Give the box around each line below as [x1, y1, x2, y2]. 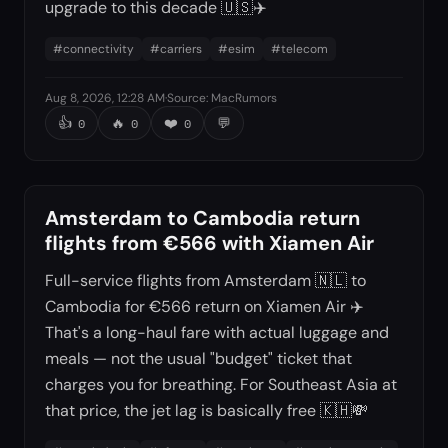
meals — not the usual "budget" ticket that [45, 348, 352, 369]
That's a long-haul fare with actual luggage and [45, 322, 389, 343]
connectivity [63, 41, 134, 57]
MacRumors [211, 90, 277, 106]
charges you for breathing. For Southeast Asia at [45, 374, 397, 395]
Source [167, 90, 206, 106]
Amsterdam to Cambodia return [45, 205, 360, 231]
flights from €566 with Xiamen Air [45, 230, 374, 256]
